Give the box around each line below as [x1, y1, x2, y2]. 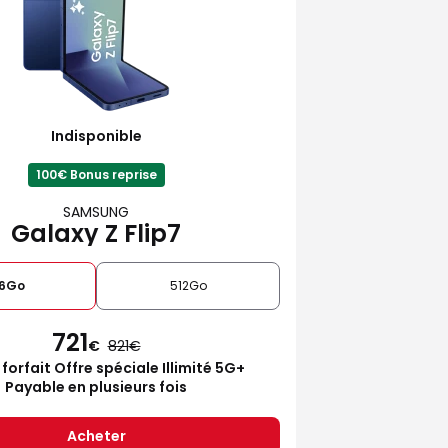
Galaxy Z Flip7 [11, 216, 181, 250]
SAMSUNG [63, 201, 129, 222]
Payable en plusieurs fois [5, 376, 187, 397]
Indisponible [50, 125, 142, 146]
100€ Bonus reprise [35, 165, 157, 183]
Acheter [66, 425, 126, 446]
